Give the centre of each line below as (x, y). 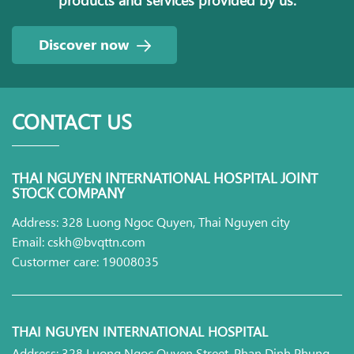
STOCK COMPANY (68, 192)
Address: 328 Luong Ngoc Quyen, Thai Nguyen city (151, 221)
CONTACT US (72, 121)
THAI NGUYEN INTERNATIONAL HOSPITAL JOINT (165, 177)
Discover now (83, 43)
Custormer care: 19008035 (85, 260)
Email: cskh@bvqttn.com (79, 241)
